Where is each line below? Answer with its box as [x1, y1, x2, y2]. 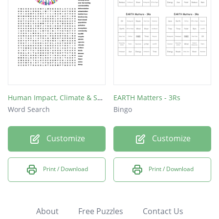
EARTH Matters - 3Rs [113, 93, 180, 103]
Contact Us [142, 205, 183, 217]
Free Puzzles [78, 205, 123, 217]
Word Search [8, 105, 50, 114]
